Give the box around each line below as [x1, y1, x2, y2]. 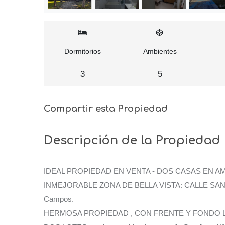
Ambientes [143, 47, 177, 55]
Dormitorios [64, 47, 101, 55]
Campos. [44, 194, 74, 203]
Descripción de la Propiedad [44, 133, 220, 147]
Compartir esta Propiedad [44, 103, 168, 114]
